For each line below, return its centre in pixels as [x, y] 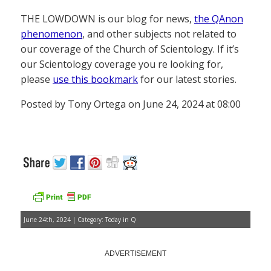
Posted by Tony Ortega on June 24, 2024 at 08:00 [131, 104]
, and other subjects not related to [159, 34]
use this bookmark [95, 80]
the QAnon [219, 19]
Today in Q [121, 220]
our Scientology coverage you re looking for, [122, 64]
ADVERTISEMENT [135, 254]
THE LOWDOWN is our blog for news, [107, 19]
